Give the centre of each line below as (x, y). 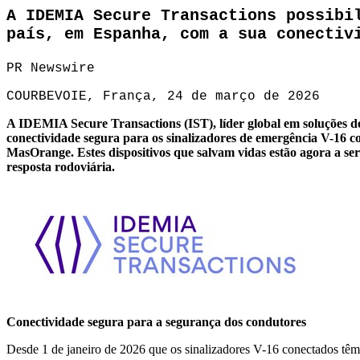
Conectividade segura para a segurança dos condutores (156, 322)
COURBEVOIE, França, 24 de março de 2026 (163, 97)
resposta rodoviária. (61, 167)
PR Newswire (51, 69)
